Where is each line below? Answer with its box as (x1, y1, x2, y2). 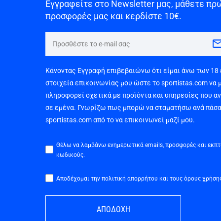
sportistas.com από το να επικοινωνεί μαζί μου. (45, 115, 195, 125)
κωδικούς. (56, 150, 85, 159)
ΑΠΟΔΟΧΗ (96, 204, 130, 215)
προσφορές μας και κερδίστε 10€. (45, 10, 182, 22)
